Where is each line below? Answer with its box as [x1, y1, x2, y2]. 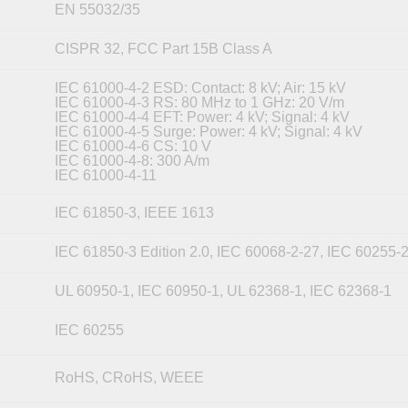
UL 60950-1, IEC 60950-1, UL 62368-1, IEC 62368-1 [54, 282, 392, 299]
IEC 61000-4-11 [54, 167, 157, 183]
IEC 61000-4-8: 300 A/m [54, 152, 209, 168]
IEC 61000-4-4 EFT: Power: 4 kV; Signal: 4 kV [54, 108, 350, 125]
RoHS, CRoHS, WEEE [54, 369, 204, 385]
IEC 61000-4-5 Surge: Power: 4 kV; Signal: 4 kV [54, 123, 362, 139]
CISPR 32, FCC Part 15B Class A [54, 40, 272, 56]
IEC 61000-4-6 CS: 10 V [54, 138, 211, 154]
